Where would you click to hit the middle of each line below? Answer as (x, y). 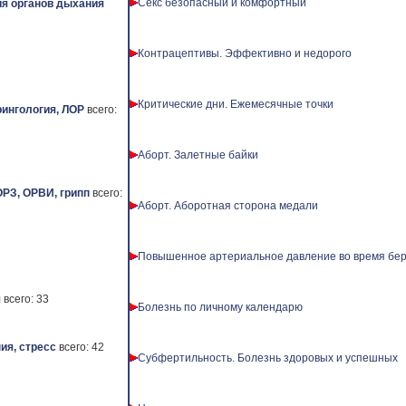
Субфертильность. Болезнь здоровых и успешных (268, 358)
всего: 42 (82, 347)
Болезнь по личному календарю (220, 307)
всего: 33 (26, 299)
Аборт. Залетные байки (198, 155)
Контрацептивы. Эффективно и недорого (245, 53)
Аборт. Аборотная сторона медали (228, 206)
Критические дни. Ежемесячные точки (236, 104)
